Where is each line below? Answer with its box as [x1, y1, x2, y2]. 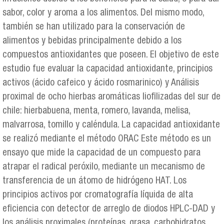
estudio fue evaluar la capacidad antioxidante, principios [2, 64, 212, 74]
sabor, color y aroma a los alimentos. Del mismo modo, [2, 8, 204, 18]
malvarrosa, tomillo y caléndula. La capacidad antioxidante [2, 120, 220, 130]
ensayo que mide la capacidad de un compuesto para [2, 148, 200, 158]
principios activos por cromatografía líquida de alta [2, 190, 193, 200]
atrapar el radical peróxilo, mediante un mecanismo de [2, 162, 205, 172]
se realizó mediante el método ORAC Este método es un [2, 134, 211, 144]
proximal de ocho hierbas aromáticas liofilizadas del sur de [2, 92, 220, 102]
